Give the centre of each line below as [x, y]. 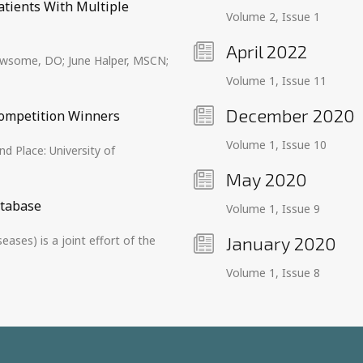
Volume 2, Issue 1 [273, 17]
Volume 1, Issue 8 [273, 273]
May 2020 [267, 179]
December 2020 [290, 115]
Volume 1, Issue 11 [276, 81]
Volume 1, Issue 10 [276, 145]
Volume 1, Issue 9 [273, 209]
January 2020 [281, 243]
